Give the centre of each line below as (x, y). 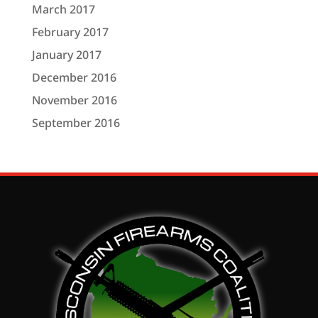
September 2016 (76, 122)
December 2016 (74, 77)
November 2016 (74, 100)
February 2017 (70, 32)
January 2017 (66, 54)
